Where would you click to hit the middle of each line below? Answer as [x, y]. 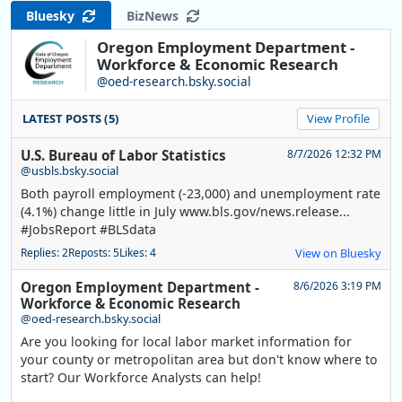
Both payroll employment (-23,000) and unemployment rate [201, 194]
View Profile [338, 119]
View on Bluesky [338, 253]
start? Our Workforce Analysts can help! [141, 378]
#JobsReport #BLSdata [88, 230]
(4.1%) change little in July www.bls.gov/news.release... [185, 212]
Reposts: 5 [94, 253]
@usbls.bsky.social [70, 171]
